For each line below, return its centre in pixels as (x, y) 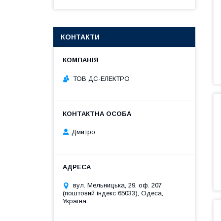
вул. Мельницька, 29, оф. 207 (117, 185)
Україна (74, 201)
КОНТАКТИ (80, 37)
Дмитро (83, 132)
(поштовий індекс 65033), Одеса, (113, 193)
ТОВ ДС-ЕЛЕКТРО (101, 78)
